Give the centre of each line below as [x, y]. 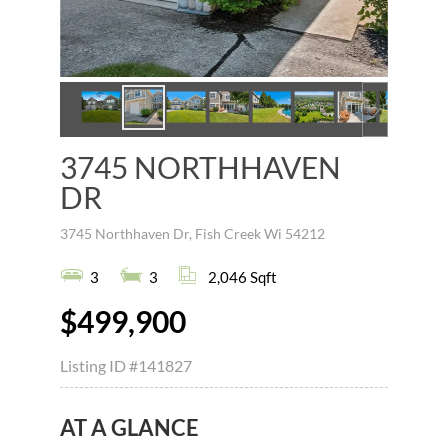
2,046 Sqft [242, 276]
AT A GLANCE [129, 427]
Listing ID [94, 365]
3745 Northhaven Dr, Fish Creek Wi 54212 [192, 233]
